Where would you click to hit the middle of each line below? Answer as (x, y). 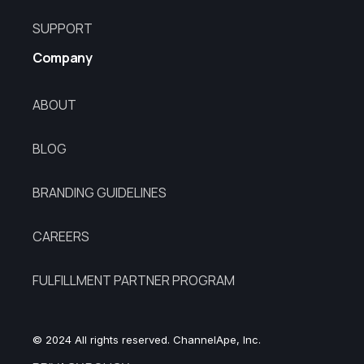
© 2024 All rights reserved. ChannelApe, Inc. (147, 339)
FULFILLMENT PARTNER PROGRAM (134, 280)
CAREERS (61, 236)
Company (63, 57)
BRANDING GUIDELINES (100, 192)
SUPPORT (63, 28)
